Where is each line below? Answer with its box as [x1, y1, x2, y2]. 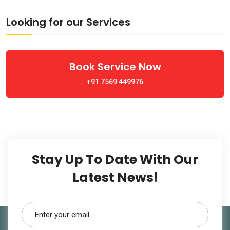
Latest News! [72, 168, 158, 186]
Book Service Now [69, 60, 161, 74]
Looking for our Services [6, 15, 130, 29]
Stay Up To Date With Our [32, 150, 198, 168]
